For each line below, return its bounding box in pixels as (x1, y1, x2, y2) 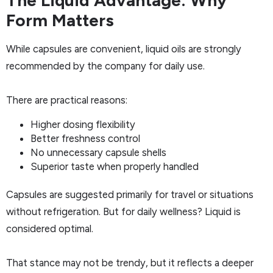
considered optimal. (6, 222, 93, 235)
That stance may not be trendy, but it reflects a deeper (6, 256, 253, 269)
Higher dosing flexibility (30, 118, 135, 130)
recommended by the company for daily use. (6, 60, 205, 73)
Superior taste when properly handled (30, 160, 199, 172)
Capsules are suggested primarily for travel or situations (6, 188, 253, 200)
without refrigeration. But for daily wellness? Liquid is (6, 205, 241, 218)
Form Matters (6, 10, 114, 31)
